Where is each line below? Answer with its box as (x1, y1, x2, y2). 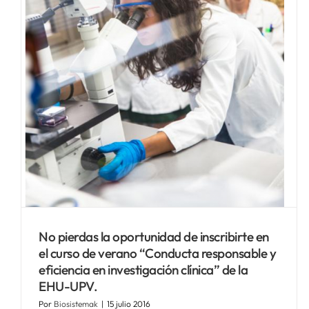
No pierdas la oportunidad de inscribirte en (39, 228, 269, 245)
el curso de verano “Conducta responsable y (39, 244, 276, 261)
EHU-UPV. (39, 277, 97, 295)
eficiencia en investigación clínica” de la (39, 261, 248, 278)
